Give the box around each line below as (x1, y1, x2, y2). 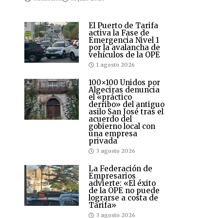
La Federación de (89, 164, 152, 174)
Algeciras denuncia (89, 85, 160, 95)
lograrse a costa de (89, 193, 158, 203)
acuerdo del (89, 114, 132, 124)
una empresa (89, 129, 137, 139)
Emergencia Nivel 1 (89, 36, 159, 45)
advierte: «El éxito (89, 179, 156, 188)
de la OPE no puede (89, 186, 160, 196)
